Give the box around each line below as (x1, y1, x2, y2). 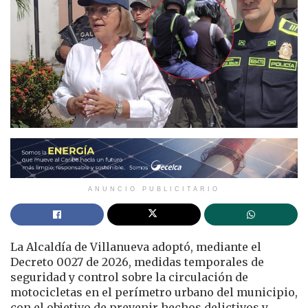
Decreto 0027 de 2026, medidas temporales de (10, 255, 264, 269)
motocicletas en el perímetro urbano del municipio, (10, 285, 298, 300)
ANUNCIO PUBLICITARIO (88, 186, 220, 193)
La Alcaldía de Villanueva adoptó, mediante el (10, 240, 261, 254)
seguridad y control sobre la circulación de (10, 270, 248, 285)
